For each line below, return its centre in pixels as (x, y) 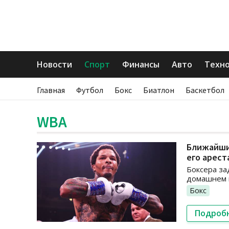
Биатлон (159, 90)
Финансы (141, 64)
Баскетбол (205, 90)
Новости (54, 64)
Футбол (90, 90)
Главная (51, 90)
